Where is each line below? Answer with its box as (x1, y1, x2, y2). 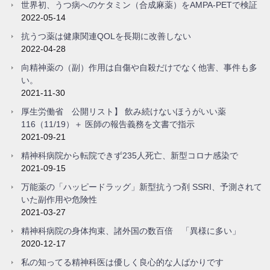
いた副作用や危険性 (21, 194, 97, 204)
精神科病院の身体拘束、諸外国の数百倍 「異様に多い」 (21, 225, 240, 236)
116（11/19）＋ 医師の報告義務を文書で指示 (21, 119, 195, 129)
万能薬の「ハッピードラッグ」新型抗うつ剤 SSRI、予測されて (21, 181, 262, 192)
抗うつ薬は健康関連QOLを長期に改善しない (21, 31, 191, 41)
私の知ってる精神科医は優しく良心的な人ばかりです (21, 257, 224, 267)
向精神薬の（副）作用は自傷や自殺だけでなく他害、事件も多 (21, 62, 257, 72)
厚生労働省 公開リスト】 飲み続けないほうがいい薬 (21, 106, 226, 116)
